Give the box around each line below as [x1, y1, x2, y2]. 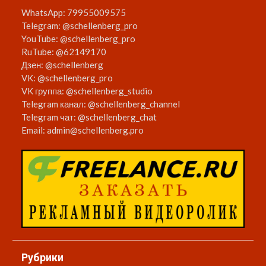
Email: [21, 124, 47, 135]
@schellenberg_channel [88, 98, 180, 109]
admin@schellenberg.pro [47, 124, 144, 135]
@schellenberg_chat [78, 111, 157, 122]
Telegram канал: [21, 98, 88, 109]
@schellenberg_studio [66, 85, 153, 96]
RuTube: [21, 46, 56, 57]
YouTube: [21, 33, 61, 44]
